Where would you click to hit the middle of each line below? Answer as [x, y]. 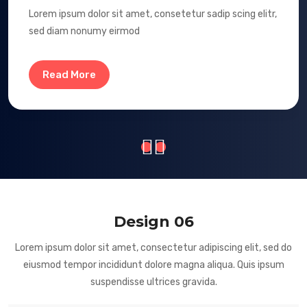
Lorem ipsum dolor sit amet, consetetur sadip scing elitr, [153, 14]
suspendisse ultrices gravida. [153, 282]
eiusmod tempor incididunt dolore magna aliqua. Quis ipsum [153, 265]
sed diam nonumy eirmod [84, 32]
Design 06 [153, 222]
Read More [69, 75]
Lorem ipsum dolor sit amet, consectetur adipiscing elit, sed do [153, 248]
